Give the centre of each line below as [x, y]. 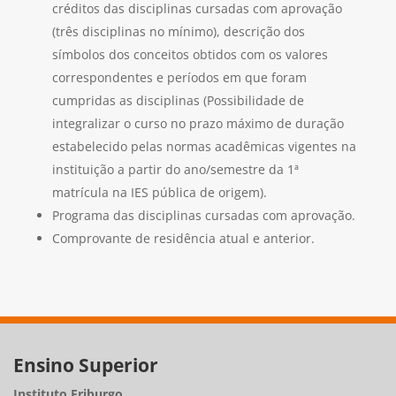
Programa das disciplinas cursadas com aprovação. [203, 216]
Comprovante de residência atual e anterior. [183, 239]
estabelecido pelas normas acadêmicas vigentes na [204, 147]
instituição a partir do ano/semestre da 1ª [175, 170]
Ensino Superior [86, 366]
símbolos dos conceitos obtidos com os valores [190, 55]
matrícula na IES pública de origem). [159, 193]
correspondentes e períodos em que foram [179, 78]
